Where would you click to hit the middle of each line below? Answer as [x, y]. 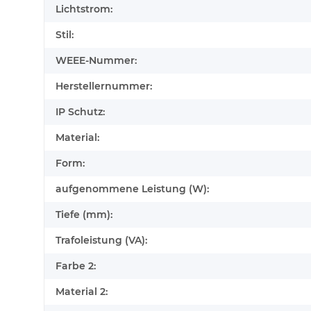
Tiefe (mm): [84, 215]
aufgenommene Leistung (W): [132, 189]
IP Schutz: [80, 112]
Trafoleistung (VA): [101, 241]
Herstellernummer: [104, 86]
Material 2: [82, 292]
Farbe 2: [76, 266]
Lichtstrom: [84, 9]
